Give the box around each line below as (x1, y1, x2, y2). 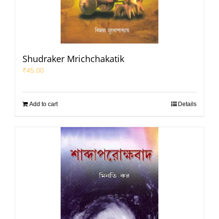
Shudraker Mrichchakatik (22, 53, 124, 65)
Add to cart (29, 101, 58, 108)
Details (178, 101, 197, 108)
